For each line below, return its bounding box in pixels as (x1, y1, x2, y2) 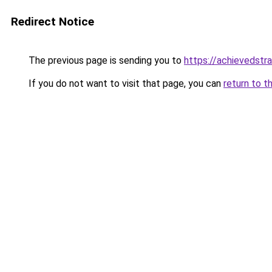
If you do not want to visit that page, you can (26, 78, 223, 89)
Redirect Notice (11, 15, 94, 29)
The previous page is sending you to (26, 55, 184, 66)
